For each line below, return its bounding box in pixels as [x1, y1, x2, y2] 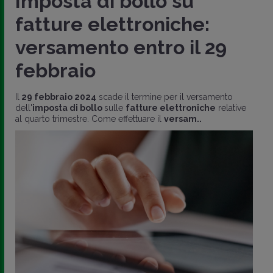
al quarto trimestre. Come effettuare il [15, 113, 164, 124]
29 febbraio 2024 [19, 91, 96, 102]
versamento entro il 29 [15, 35, 227, 58]
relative [216, 102, 246, 113]
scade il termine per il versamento [96, 91, 233, 102]
